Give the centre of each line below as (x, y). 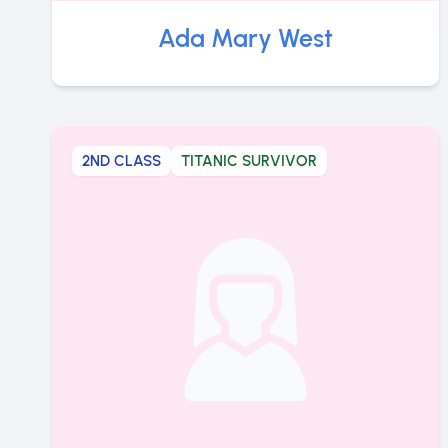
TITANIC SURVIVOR (249, 161)
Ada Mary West (245, 38)
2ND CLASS (121, 161)
